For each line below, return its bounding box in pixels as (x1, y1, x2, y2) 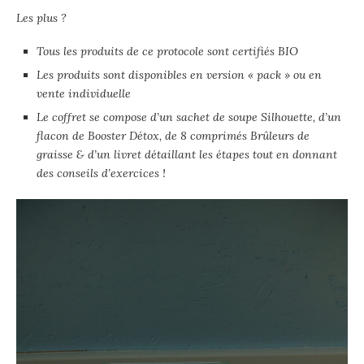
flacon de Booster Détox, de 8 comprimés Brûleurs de (37, 128, 310, 143)
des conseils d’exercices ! (37, 165, 166, 180)
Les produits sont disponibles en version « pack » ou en (37, 67, 322, 82)
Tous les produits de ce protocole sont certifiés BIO (37, 43, 301, 58)
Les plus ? (16, 10, 67, 25)
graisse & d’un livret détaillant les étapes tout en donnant (37, 146, 337, 162)
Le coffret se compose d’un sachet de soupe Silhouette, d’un (37, 109, 341, 124)
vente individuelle (37, 85, 131, 101)
